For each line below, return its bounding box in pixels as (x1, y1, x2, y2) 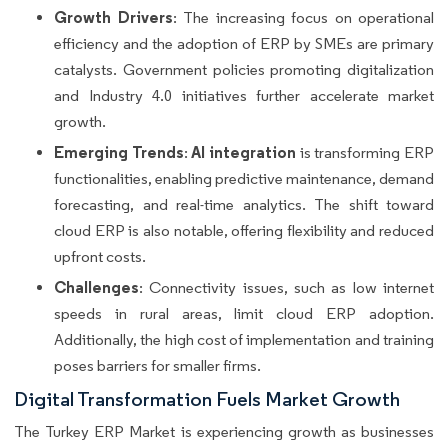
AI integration (191, 142, 297, 163)
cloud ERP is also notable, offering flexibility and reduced (54, 221, 434, 241)
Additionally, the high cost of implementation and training (54, 330, 434, 350)
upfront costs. (54, 247, 146, 267)
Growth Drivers (54, 7, 173, 28)
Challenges (54, 277, 139, 298)
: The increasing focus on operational (172, 8, 434, 28)
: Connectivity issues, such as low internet (139, 278, 434, 298)
